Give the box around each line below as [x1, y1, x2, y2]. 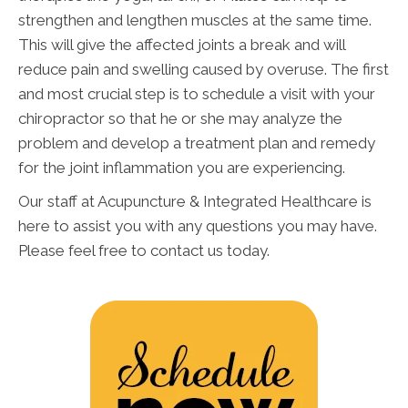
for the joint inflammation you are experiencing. [18, 158, 345, 177]
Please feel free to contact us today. [18, 240, 270, 260]
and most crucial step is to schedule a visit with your [18, 84, 375, 103]
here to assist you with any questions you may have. [18, 216, 377, 235]
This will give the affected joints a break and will [18, 35, 345, 54]
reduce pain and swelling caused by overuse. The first [18, 59, 389, 78]
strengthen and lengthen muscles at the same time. [18, 10, 372, 29]
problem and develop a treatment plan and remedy [18, 133, 375, 152]
